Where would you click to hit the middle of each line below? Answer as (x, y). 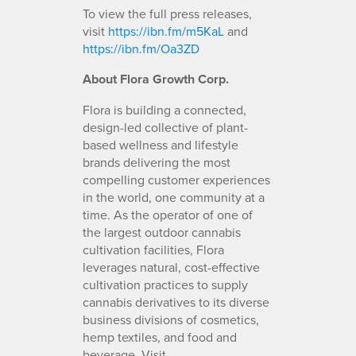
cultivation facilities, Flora (153, 249)
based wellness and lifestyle (161, 144)
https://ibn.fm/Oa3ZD (141, 48)
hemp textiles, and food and (160, 337)
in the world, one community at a (174, 197)
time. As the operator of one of (168, 214)
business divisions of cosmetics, (171, 319)
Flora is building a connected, (164, 109)
